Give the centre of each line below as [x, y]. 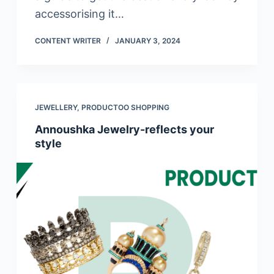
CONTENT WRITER [68, 41]
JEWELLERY [56, 108]
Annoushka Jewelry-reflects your [124, 130]
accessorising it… [79, 14]
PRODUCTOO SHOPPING [125, 108]
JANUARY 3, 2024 [147, 41]
